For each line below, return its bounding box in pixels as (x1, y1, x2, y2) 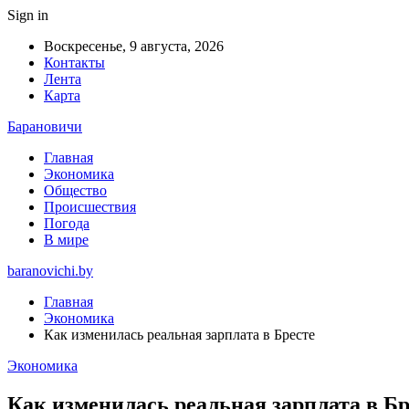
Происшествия (44, 199, 136, 215)
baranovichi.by (7, 263, 93, 278)
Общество (44, 183, 107, 198)
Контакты (44, 55, 105, 70)
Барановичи (7, 119, 82, 134)
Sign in (7, 7, 48, 23)
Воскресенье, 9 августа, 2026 (44, 38, 224, 54)
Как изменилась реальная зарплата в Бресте (44, 327, 315, 342)
